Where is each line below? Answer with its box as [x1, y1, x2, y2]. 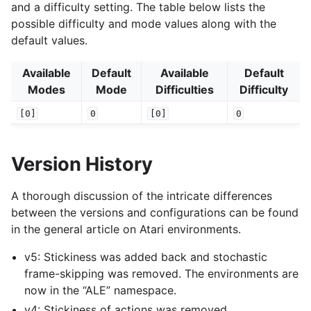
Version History [11, 153, 153, 176]
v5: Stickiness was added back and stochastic [24, 250, 268, 264]
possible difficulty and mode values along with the [11, 16, 276, 31]
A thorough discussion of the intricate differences [11, 189, 272, 203]
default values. [11, 33, 87, 47]
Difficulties [155, 82, 214, 96]
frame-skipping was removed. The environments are [24, 267, 299, 281]
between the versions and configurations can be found [11, 205, 299, 220]
